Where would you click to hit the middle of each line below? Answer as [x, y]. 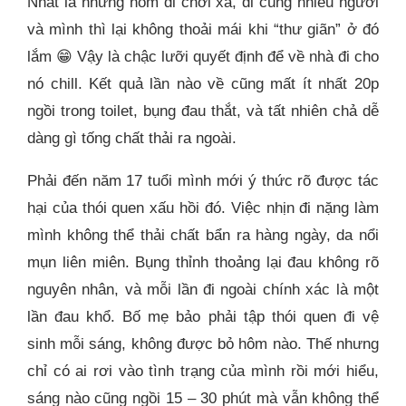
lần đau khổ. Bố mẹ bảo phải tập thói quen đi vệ [203, 317]
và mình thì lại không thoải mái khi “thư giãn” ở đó [203, 30]
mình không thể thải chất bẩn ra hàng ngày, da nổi [203, 236]
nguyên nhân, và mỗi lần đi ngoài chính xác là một [203, 290]
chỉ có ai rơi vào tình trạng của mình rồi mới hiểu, [203, 372]
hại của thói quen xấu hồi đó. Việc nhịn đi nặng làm [203, 208]
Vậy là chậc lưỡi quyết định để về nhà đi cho [226, 57]
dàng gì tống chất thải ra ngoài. [132, 139]
